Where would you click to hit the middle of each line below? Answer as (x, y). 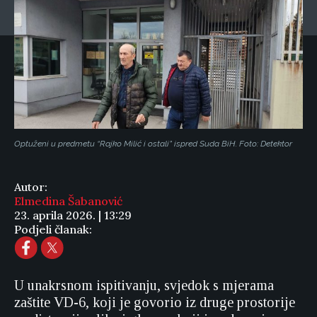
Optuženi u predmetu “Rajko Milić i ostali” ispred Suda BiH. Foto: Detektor (153, 144)
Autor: (31, 187)
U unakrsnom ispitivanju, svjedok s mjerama (144, 286)
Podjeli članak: (53, 230)
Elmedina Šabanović (68, 201)
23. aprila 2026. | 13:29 (73, 215)
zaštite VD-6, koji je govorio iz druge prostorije (155, 302)
